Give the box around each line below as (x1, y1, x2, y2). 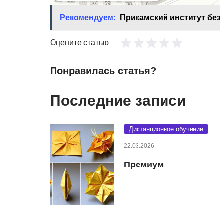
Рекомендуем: (60, 13, 116, 22)
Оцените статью (50, 38, 109, 47)
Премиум (124, 159, 164, 169)
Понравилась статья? (50, 65, 156, 76)
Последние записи (50, 92, 186, 109)
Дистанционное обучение (129, 125, 203, 133)
